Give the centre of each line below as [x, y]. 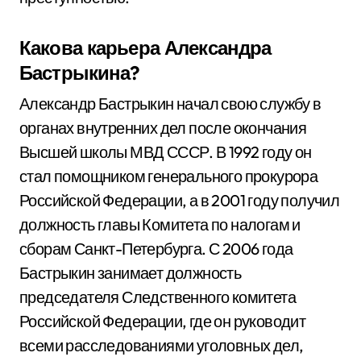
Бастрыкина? [80, 73]
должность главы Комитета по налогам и [160, 224]
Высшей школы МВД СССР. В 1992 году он [166, 152]
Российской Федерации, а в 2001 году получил [180, 200]
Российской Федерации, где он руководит [163, 321]
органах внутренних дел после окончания [163, 128]
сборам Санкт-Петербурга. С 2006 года [156, 249]
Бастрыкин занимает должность [131, 273]
